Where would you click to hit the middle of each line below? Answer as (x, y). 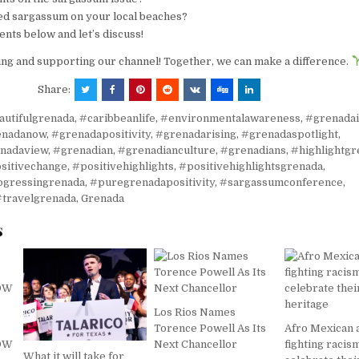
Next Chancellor (196, 344)
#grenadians (254, 150)
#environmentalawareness (231, 118)
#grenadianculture (167, 150)
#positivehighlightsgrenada (251, 166)
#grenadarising (196, 134)
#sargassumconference (282, 182)
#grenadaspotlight (290, 134)
